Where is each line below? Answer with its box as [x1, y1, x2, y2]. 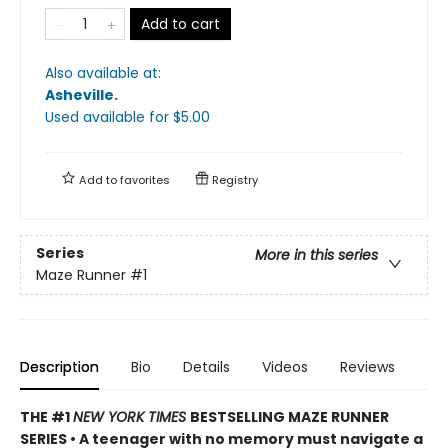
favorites [120, 171, 170, 188]
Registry [209, 171, 258, 188]
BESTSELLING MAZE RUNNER [190, 406, 389, 427]
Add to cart [141, 13, 220, 34]
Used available [45, 106, 149, 127]
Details [183, 356, 230, 377]
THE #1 [20, 406, 73, 427]
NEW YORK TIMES [73, 406, 190, 427]
